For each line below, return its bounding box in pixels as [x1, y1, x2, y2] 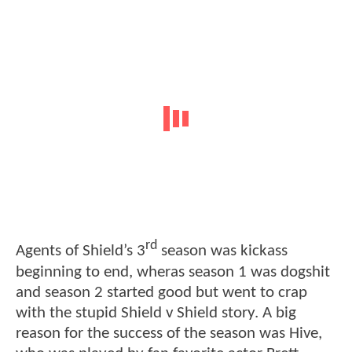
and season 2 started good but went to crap [16, 284, 307, 301]
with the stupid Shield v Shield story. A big [16, 304, 296, 321]
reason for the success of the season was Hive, [16, 324, 322, 342]
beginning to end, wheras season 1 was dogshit [16, 263, 330, 280]
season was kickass [157, 243, 288, 260]
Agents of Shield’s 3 [16, 243, 145, 260]
